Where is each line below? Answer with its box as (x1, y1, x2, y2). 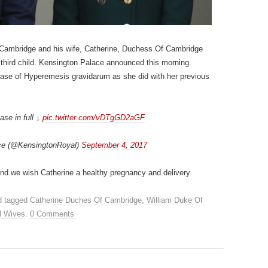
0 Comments (30, 209, 74, 218)
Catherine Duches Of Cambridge (30, 195, 142, 205)
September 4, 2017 (81, 140, 147, 150)
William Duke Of (147, 195, 203, 205)
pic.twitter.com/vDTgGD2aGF (42, 112, 145, 122)
